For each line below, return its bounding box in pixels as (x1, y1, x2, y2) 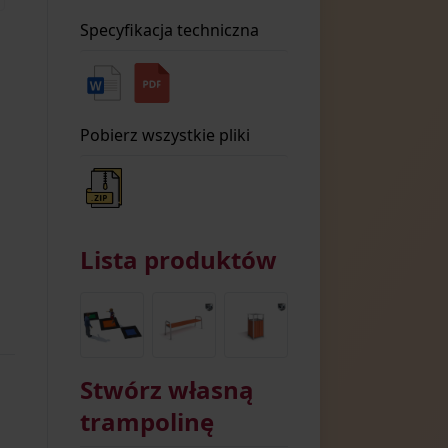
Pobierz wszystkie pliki (79, 124, 250, 146)
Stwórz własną (79, 372, 254, 406)
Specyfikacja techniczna (79, 19, 259, 41)
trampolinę (79, 404, 214, 438)
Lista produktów (79, 243, 277, 276)
